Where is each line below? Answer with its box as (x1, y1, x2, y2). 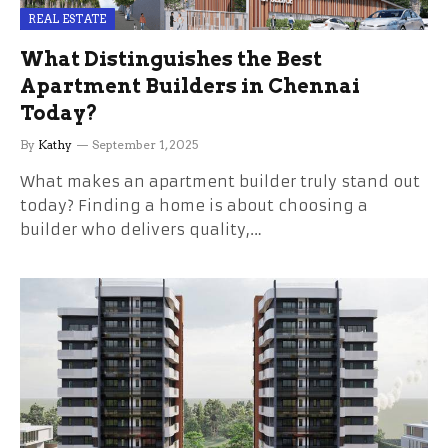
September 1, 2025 (92, 137, 198, 152)
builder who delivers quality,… (20, 220, 262, 239)
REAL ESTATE (28, 12, 107, 26)
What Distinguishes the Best (20, 47, 322, 71)
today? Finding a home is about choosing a (20, 196, 368, 215)
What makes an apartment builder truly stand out (20, 172, 420, 191)
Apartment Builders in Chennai (20, 74, 360, 98)
